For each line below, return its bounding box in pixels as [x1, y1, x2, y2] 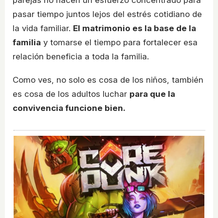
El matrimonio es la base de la [73, 23, 196, 34]
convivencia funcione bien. [13, 103, 126, 113]
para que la [129, 89, 175, 99]
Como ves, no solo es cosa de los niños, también [13, 75, 203, 85]
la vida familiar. [13, 23, 73, 34]
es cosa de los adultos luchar [13, 89, 129, 99]
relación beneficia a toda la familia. [13, 52, 149, 62]
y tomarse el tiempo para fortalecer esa [41, 37, 198, 48]
